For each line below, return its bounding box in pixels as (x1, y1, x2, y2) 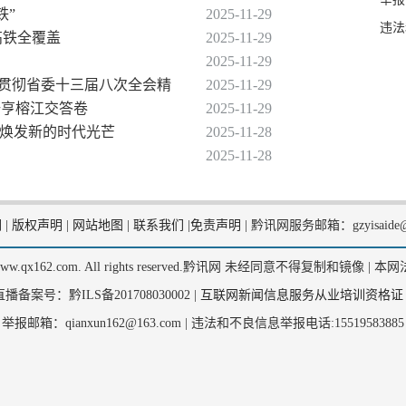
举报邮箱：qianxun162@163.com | (2, 316, 188, 330)
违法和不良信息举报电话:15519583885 (188, 316, 404, 330)
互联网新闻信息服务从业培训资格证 (199, 288, 403, 302)
